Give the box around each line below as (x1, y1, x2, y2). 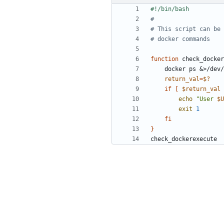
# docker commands (150, 35, 210, 43)
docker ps (164, 65, 199, 73)
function (150, 55, 178, 63)
